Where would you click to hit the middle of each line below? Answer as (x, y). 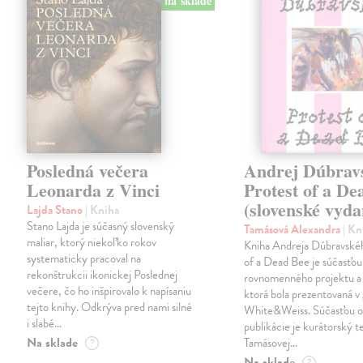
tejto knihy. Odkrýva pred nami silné (110, 307)
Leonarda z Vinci (94, 190)
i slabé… (45, 324)
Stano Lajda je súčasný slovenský (101, 226)
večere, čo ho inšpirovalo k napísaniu (109, 291)
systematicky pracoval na (84, 259)
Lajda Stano (56, 210)
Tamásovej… (271, 343)
